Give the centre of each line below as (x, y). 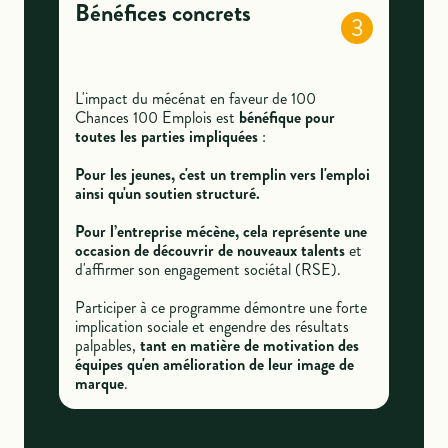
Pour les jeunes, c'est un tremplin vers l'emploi (222, 174)
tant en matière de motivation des (249, 345)
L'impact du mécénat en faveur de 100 (195, 98)
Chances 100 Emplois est (156, 117)
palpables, (107, 345)
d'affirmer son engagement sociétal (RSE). (207, 269)
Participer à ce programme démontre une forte (220, 307)
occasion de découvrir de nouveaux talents (209, 250)
